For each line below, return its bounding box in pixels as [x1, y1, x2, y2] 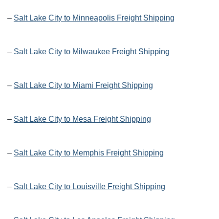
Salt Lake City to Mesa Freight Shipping [14, 115, 151, 124]
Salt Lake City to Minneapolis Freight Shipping [14, 14, 175, 22]
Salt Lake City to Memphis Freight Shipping [14, 149, 164, 157]
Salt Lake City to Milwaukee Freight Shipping [14, 47, 170, 56]
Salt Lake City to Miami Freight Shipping [14, 81, 153, 90]
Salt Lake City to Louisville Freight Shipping [14, 182, 165, 191]
